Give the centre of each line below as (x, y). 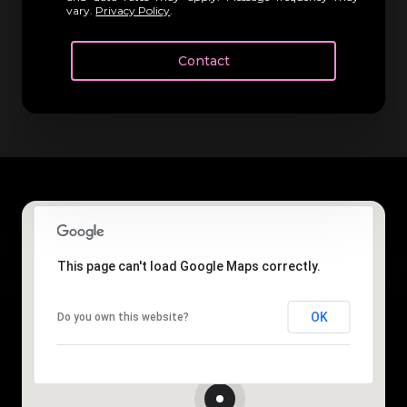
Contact (203, 61)
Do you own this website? (123, 317)
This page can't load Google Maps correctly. (189, 266)
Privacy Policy (133, 10)
